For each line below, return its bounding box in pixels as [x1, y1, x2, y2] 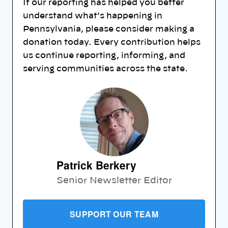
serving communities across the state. [23, 64, 188, 73]
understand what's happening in [23, 11, 162, 20]
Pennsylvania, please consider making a [23, 24, 194, 33]
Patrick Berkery [56, 157, 136, 173]
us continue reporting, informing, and [23, 51, 185, 60]
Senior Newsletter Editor [56, 176, 172, 185]
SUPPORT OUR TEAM [69, 208, 159, 220]
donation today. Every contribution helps [23, 38, 201, 46]
